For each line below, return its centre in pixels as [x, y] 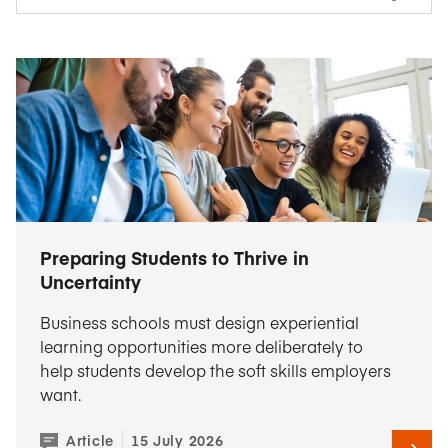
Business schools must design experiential [199, 322]
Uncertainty [90, 281]
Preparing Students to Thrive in [174, 257]
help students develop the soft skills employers [215, 370]
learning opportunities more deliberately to [201, 346]
